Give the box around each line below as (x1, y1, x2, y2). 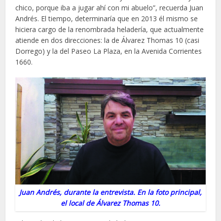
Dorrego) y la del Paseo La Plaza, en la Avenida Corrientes (15, 46, 202, 56)
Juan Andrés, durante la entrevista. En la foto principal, (19, 187, 202, 197)
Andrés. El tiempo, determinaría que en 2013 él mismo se (15, 13, 198, 23)
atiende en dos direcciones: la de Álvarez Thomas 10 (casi (15, 35, 200, 45)
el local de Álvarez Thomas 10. (61, 198, 160, 208)
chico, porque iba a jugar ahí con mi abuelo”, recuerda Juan (15, 2, 204, 12)
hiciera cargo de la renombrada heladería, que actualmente (15, 24, 204, 34)
